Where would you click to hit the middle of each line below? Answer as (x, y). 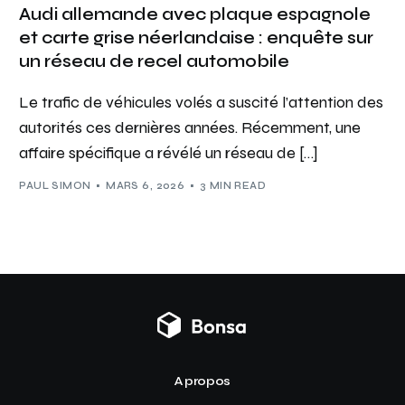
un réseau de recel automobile (155, 61)
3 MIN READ (233, 185)
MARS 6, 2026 (146, 185)
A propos (202, 381)
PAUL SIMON (55, 185)
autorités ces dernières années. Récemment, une (190, 127)
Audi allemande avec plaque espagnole (195, 14)
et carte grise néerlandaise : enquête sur (197, 38)
